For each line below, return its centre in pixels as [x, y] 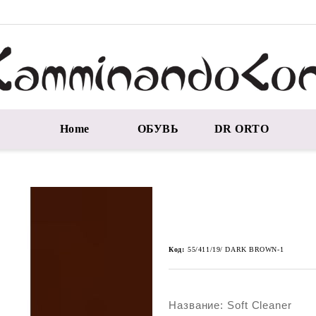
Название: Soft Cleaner [230, 305]
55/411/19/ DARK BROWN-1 [236, 249]
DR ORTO [242, 129]
